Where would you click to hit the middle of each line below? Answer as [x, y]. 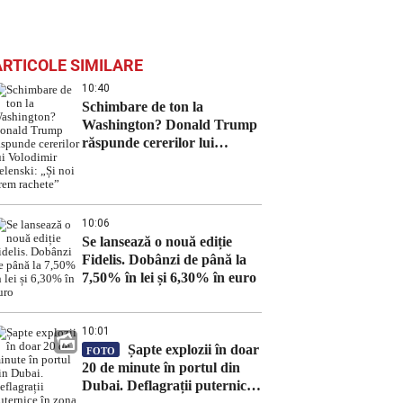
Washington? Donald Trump [170, 125]
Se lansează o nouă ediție [157, 242]
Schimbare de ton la [143, 107]
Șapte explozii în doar [192, 349]
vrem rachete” [125, 179]
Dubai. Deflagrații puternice [167, 385]
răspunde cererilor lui [148, 143]
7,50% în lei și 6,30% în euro [169, 278]
